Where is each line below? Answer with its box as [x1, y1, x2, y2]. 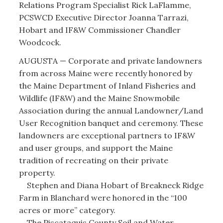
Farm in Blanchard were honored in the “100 [18, 193, 187, 203]
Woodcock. [18, 37, 67, 47]
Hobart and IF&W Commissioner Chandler [18, 24, 181, 35]
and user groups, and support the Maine [18, 143, 173, 153]
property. [18, 168, 55, 178]
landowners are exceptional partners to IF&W [18, 130, 195, 140]
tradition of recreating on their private [18, 155, 168, 165]
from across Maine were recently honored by [18, 68, 192, 78]
